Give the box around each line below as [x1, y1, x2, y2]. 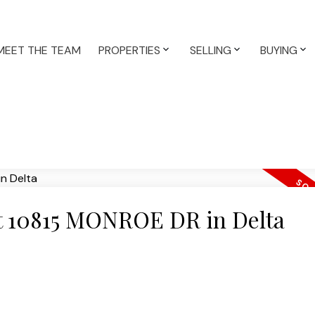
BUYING [260, 43, 298, 58]
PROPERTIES [98, 43, 161, 58]
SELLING [189, 43, 231, 58]
